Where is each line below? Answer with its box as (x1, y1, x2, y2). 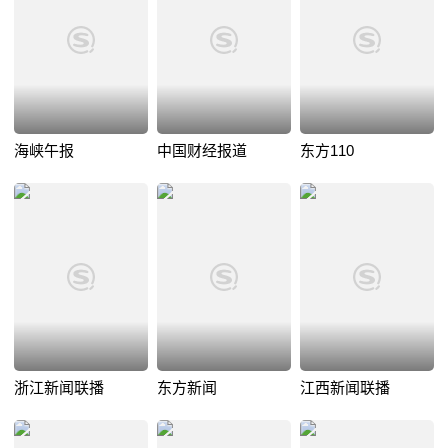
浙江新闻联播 (14, 379, 104, 397)
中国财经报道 (156, 141, 247, 159)
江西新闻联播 (299, 379, 390, 397)
